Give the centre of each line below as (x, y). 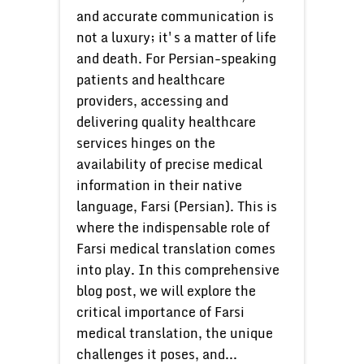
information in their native (159, 185)
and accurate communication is (175, 16)
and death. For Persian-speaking (176, 58)
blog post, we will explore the (166, 291)
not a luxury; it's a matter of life (176, 37)
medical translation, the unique (175, 333)
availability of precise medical (169, 164)
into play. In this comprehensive (178, 270)
